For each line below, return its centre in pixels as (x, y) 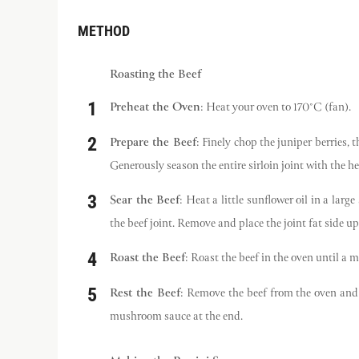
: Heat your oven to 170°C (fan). (276, 107)
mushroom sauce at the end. (176, 316)
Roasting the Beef (155, 75)
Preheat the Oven (155, 107)
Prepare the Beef (153, 143)
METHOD (104, 30)
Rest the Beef (145, 293)
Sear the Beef (145, 200)
